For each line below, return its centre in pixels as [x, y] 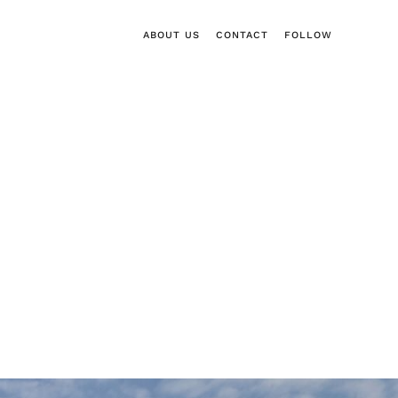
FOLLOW [308, 35]
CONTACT [242, 35]
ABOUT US [171, 35]
